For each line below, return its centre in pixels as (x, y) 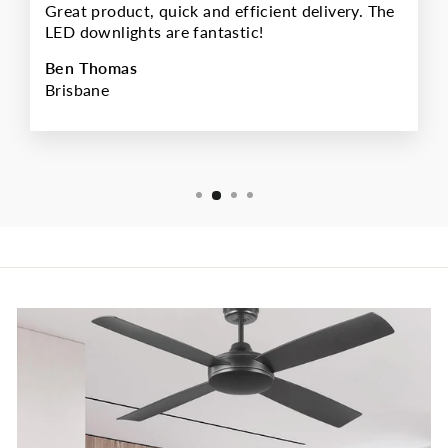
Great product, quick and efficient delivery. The (220, 11)
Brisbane (77, 90)
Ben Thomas (91, 68)
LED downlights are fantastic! (154, 32)
